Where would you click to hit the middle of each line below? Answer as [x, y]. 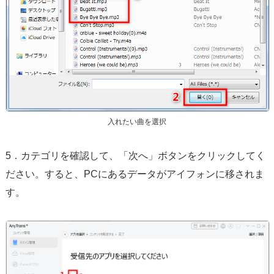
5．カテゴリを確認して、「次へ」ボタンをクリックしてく [135, 155]
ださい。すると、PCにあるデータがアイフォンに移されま [135, 174]
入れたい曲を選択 [137, 121]
